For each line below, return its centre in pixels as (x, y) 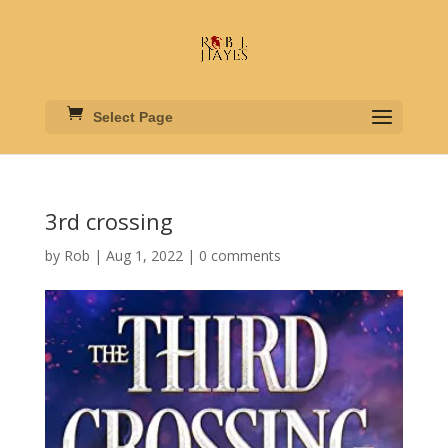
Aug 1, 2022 (144, 255)
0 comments (239, 255)
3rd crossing (108, 221)
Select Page (132, 117)
